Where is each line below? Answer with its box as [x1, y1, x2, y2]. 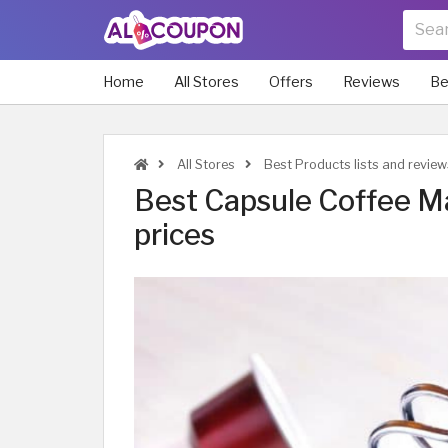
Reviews [343, 73, 400, 91]
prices [134, 217, 215, 252]
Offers [269, 73, 313, 91]
